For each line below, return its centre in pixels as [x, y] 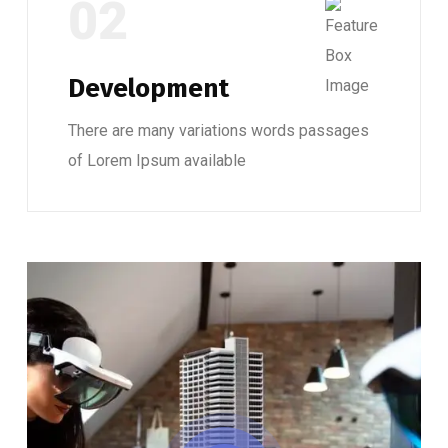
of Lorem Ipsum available [157, 161]
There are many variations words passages [218, 131]
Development [148, 89]
